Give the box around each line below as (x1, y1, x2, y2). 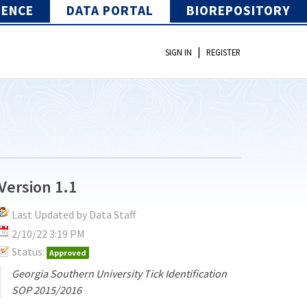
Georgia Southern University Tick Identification (12, 266, 228, 280)
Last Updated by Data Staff (12, 207, 136, 221)
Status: (12, 244, 45, 258)
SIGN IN (165, 47, 192, 58)
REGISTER (206, 47, 241, 58)
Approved (49, 247, 87, 258)
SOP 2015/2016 (12, 282, 82, 297)
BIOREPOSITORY (186, 1, 291, 19)
